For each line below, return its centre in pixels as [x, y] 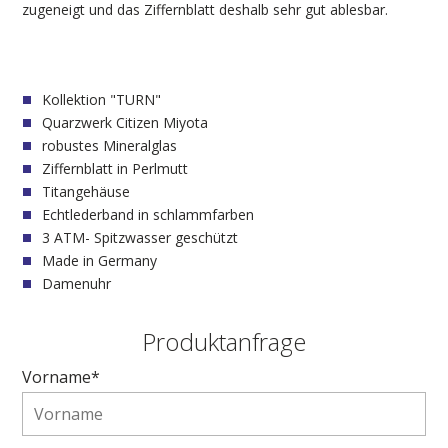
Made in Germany [99, 260]
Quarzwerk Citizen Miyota [125, 122]
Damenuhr [76, 283]
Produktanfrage [224, 341]
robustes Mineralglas [109, 145]
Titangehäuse [86, 191]
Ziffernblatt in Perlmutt [115, 168]
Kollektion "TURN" [101, 99]
